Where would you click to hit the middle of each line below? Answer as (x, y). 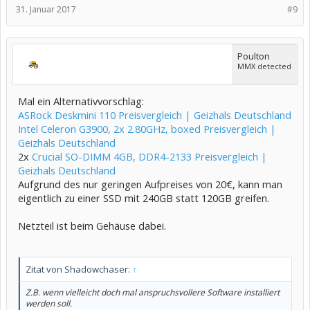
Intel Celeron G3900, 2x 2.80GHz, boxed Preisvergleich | (147, 129)
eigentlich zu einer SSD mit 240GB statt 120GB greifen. (144, 198)
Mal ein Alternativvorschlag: (81, 101)
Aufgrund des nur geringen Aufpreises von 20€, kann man (150, 184)
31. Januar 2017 (46, 10)
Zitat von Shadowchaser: (79, 270)
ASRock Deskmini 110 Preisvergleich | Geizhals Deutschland (155, 115)
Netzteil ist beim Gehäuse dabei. (92, 226)
